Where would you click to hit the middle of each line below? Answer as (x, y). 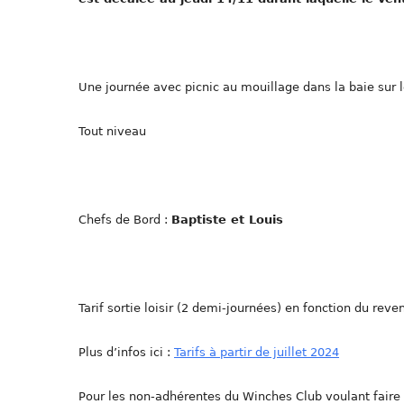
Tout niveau (112, 132)
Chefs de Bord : (125, 220)
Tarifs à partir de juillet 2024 (257, 353)
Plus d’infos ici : (126, 353)
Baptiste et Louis (227, 220)
